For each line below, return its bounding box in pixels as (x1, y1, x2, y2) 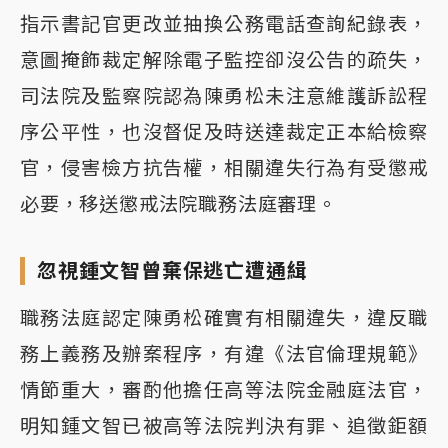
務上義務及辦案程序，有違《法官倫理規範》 (20, 341, 428, 366)
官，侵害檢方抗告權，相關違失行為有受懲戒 (20, 155, 428, 180)
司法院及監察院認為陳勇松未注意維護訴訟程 (20, 83, 428, 108)
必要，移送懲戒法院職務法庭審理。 (20, 191, 337, 216)
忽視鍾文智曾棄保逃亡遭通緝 (37, 258, 308, 283)
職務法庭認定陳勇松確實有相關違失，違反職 (20, 305, 428, 330)
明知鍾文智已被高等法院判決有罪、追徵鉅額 (20, 413, 428, 438)
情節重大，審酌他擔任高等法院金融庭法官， (20, 377, 428, 402)
